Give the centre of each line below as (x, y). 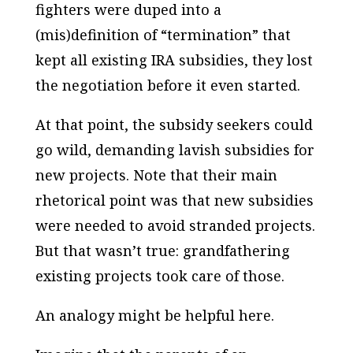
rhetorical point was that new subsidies (174, 200)
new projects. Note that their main (156, 175)
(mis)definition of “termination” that (163, 34)
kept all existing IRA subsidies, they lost (174, 59)
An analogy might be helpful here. (154, 315)
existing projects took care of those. (160, 275)
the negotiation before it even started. (167, 85)
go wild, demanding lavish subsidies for (175, 149)
